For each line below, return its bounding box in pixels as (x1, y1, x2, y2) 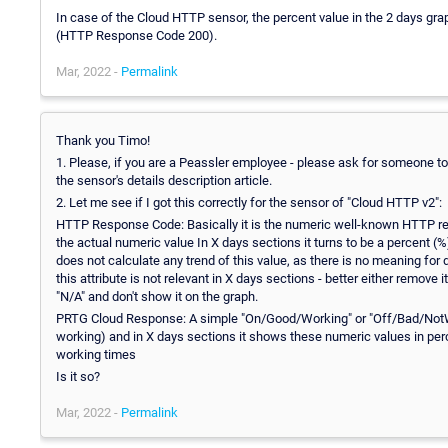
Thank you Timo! (56, 132, 150, 148)
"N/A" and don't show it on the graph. (56, 288, 258, 304)
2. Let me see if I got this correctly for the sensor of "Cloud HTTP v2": (56, 194, 442, 210)
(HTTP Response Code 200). (56, 27, 217, 43)
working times (56, 346, 136, 362)
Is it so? (56, 368, 100, 384)
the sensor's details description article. (56, 172, 272, 188)
